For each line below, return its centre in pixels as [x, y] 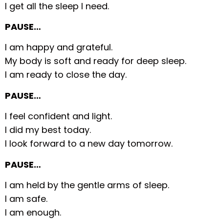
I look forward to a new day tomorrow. [89, 144]
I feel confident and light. [59, 116]
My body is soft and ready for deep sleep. [96, 61]
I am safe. [26, 198]
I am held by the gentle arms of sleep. [87, 185]
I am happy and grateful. [59, 47]
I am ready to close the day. [66, 75]
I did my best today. [48, 130]
